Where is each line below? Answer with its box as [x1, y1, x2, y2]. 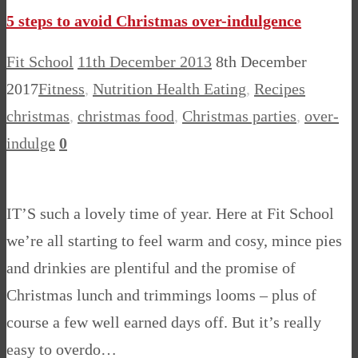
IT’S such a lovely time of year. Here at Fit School [6, 204, 334, 222]
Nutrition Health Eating [93, 79, 246, 97]
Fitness [38, 79, 85, 97]
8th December [216, 52, 307, 70]
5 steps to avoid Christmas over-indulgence [6, 12, 301, 30]
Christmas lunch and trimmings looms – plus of [6, 285, 316, 304]
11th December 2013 [78, 52, 212, 70]
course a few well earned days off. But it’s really [6, 312, 321, 331]
